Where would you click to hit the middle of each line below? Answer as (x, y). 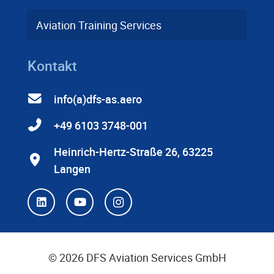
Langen (72, 168)
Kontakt (52, 65)
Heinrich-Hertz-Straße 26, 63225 (134, 151)
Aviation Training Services (99, 25)
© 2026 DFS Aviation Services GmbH (137, 257)
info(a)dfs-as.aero (98, 99)
